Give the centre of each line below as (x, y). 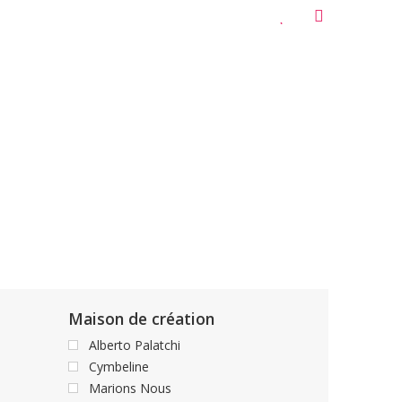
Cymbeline (119, 367)
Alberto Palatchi (135, 345)
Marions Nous (130, 388)
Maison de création (141, 319)
